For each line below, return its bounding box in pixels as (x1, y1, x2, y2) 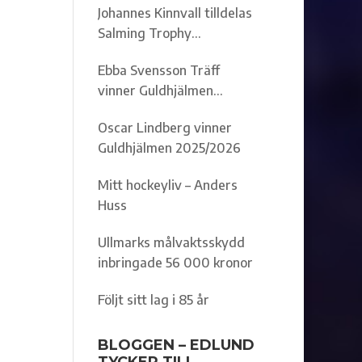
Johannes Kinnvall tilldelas (97, 5, 252, 21)
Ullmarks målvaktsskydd (97, 234, 245, 250)
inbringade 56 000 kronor (97, 255, 253, 271)
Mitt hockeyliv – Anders (97, 177, 238, 193)
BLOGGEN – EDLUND (97, 336, 255, 354)
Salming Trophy (97, 25, 192, 41)
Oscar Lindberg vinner (97, 120, 232, 136)
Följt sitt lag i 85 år (97, 292, 209, 308)
